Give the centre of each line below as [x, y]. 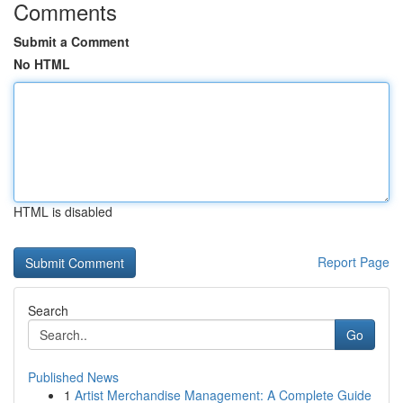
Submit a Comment [72, 41]
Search [48, 310]
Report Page [354, 262]
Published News [73, 377]
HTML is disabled [63, 211]
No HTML [42, 64]
